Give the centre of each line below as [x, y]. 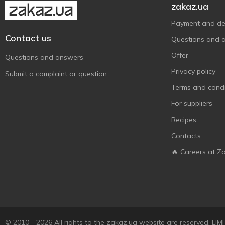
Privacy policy [193, 71]
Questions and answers [44, 57]
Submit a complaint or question [56, 74]
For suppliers [192, 103]
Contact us [28, 38]
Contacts [186, 136]
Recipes [184, 120]
